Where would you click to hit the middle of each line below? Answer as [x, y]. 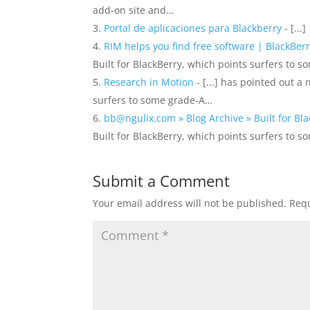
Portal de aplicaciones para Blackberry [193, 28]
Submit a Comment [162, 181]
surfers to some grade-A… [153, 100]
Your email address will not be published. [190, 203]
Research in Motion [149, 82]
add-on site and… [134, 10]
